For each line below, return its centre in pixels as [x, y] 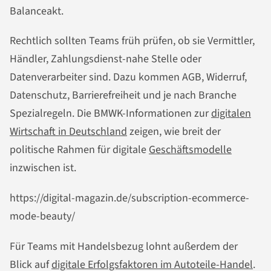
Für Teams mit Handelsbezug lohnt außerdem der [124, 247]
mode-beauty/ [42, 217]
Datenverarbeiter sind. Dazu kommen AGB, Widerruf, [128, 77]
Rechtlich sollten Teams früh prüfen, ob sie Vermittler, [132, 41]
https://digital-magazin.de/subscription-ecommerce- [129, 198]
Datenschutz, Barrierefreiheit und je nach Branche [123, 96]
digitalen [231, 114]
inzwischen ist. [43, 168]
